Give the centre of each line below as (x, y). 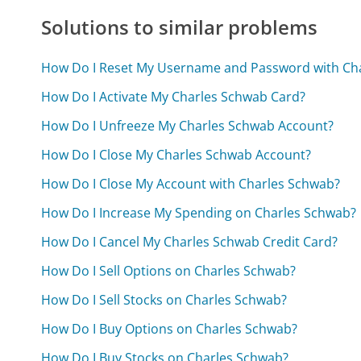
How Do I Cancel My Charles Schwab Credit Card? (190, 241)
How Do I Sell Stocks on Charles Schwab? (164, 299)
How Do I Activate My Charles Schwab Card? (174, 96)
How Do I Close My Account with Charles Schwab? (191, 183)
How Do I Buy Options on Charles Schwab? (170, 328)
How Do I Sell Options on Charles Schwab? (169, 270)
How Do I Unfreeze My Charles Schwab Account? (188, 125)
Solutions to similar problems (180, 27)
